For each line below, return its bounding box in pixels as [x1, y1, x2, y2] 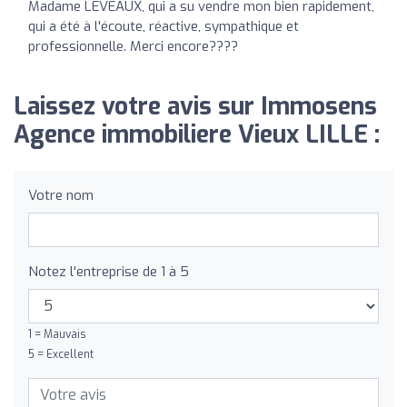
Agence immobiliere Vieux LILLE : [14, 118, 380, 151]
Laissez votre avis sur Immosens [14, 90, 377, 123]
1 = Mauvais [28, 326, 86, 342]
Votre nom [28, 185, 94, 204]
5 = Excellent [28, 346, 94, 362]
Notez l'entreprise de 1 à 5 [28, 262, 189, 281]
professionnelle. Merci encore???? [28, 36, 238, 55]
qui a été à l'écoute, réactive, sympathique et [28, 16, 299, 35]
